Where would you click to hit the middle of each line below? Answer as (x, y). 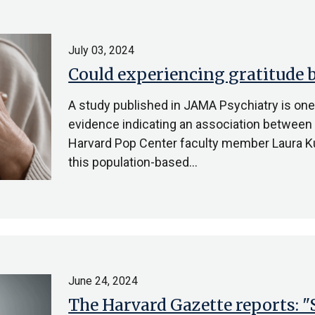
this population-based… (133, 162)
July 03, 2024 (102, 50)
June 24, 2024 (103, 281)
